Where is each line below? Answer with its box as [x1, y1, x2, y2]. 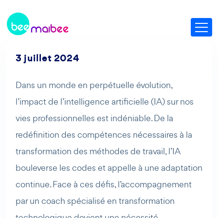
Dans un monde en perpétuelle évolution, [16, 79, 172, 91]
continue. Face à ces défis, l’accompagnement [16, 179, 192, 190]
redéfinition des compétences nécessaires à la [16, 129, 192, 140]
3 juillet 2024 [16, 52, 79, 64]
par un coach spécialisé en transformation [16, 195, 175, 206]
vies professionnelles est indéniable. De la [16, 112, 173, 124]
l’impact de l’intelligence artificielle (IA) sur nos [16, 96, 194, 107]
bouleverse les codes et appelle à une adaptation [16, 162, 202, 173]
